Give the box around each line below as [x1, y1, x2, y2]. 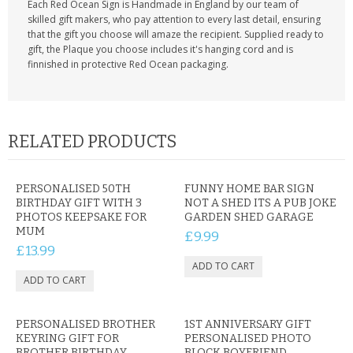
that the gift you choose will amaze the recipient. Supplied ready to [28, 28, 324, 41]
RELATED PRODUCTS [8, 131, 176, 152]
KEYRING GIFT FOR [16, 332, 119, 345]
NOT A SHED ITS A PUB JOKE [184, 196, 336, 210]
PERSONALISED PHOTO [184, 332, 311, 345]
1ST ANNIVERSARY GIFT [184, 318, 311, 331]
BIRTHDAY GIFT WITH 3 [16, 196, 142, 210]
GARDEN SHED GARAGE [184, 210, 314, 224]
